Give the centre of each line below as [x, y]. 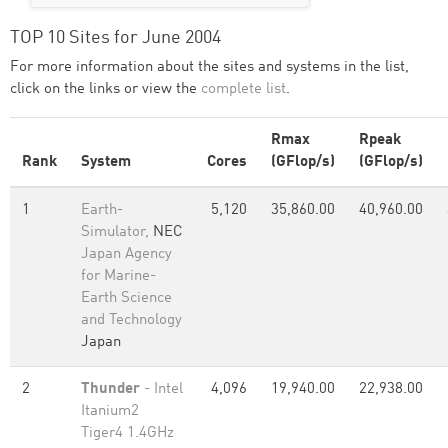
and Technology [131, 320]
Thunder [110, 389]
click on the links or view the [105, 89]
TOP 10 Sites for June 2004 [115, 38]
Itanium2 [110, 411]
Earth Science [126, 298]
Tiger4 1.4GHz [127, 433]
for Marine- [118, 276]
